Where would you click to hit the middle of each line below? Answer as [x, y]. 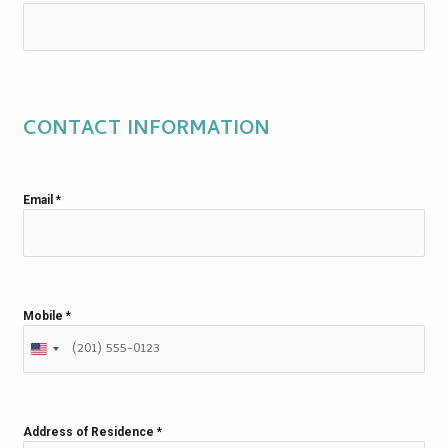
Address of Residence [90, 431]
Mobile [44, 315]
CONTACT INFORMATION [146, 130]
